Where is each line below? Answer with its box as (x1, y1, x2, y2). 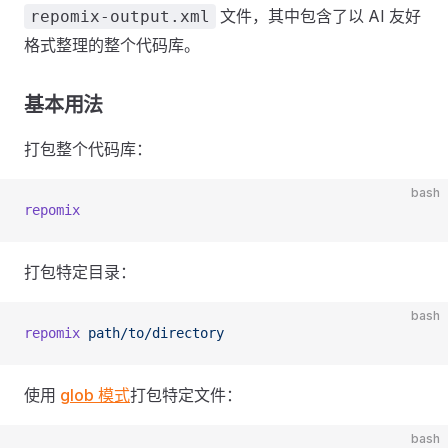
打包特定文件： (130, 385, 242, 406)
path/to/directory (80, 325, 224, 342)
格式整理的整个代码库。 (24, 35, 200, 56)
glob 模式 (60, 385, 130, 406)
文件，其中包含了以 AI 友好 (216, 6, 421, 27)
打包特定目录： (24, 262, 136, 283)
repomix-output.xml (30, 7, 210, 27)
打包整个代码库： (24, 139, 152, 160)
